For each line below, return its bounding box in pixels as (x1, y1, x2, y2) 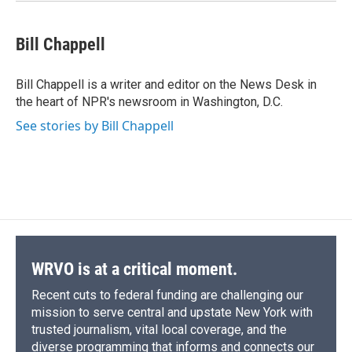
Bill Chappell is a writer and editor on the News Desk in (16, 77, 317, 93)
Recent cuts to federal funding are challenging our (31, 288, 303, 303)
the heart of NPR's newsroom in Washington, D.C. (16, 94, 283, 110)
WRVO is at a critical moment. (31, 259, 237, 280)
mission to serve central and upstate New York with (31, 305, 313, 321)
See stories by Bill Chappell (16, 117, 174, 135)
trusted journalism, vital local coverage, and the (31, 322, 287, 338)
